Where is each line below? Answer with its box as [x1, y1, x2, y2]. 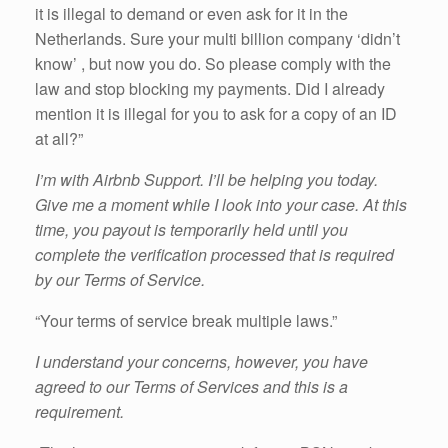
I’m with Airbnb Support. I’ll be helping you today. [35, 168, 378, 192]
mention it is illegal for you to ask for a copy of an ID [35, 102, 397, 126]
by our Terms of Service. [35, 268, 205, 292]
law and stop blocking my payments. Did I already [35, 77, 385, 101]
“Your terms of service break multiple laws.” [35, 309, 337, 333]
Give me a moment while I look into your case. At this [35, 193, 407, 217]
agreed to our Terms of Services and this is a [35, 375, 348, 399]
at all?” [35, 127, 83, 151]
